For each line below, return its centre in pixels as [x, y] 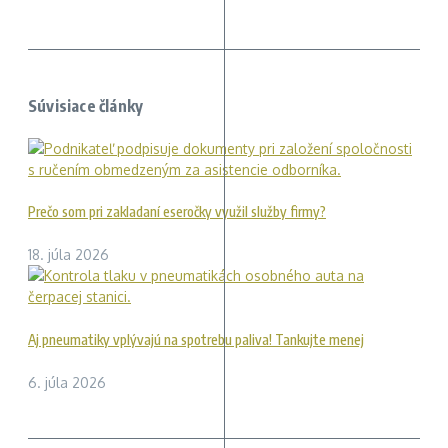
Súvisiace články [86, 106]
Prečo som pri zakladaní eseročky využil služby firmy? [177, 211]
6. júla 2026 [67, 383]
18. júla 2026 [68, 255]
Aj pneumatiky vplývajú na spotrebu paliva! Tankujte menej [196, 339]
